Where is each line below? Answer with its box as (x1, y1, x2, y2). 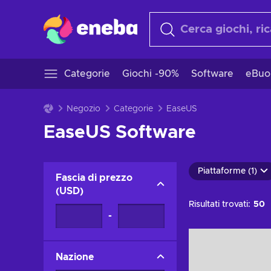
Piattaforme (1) (198, 167, 257, 175)
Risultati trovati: (189, 200, 250, 209)
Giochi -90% (122, 69, 179, 79)
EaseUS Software (44, 123, 196, 142)
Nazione (56, 252, 94, 262)
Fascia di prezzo (56, 173, 132, 183)
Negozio (67, 105, 100, 113)
